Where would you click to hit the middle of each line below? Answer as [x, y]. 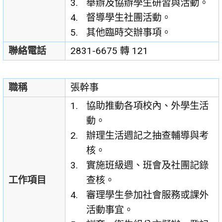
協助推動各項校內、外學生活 [148, 106]
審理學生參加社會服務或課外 [148, 195]
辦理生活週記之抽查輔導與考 [148, 136]
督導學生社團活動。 [129, 18]
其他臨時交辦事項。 [129, 33]
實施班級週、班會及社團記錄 [148, 166]
